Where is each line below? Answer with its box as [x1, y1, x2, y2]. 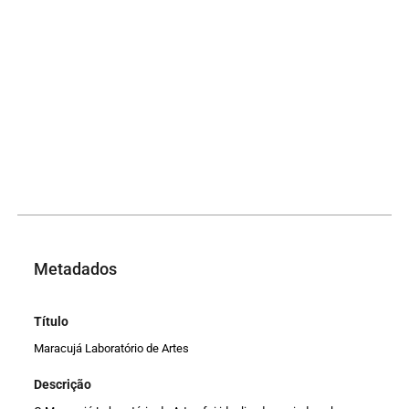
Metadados [34, 259, 118, 279]
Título [34, 313, 69, 329]
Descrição [34, 377, 92, 393]
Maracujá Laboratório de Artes [34, 341, 190, 355]
